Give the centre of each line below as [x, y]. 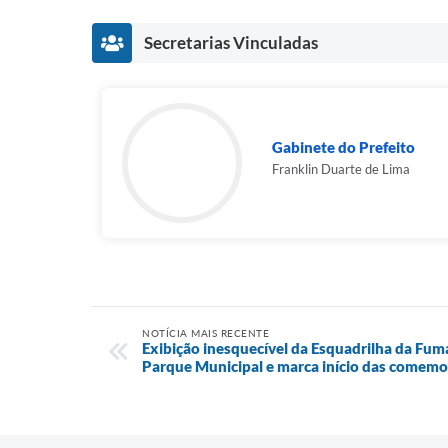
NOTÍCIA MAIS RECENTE [205, 333]
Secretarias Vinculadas [231, 42]
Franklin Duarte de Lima [341, 169]
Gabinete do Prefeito [343, 147]
